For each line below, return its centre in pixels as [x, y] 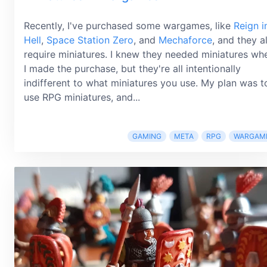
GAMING [147, 136]
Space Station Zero [90, 40]
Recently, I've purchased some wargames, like [129, 25]
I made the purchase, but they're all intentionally [132, 68]
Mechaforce [185, 40]
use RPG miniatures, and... [82, 97]
